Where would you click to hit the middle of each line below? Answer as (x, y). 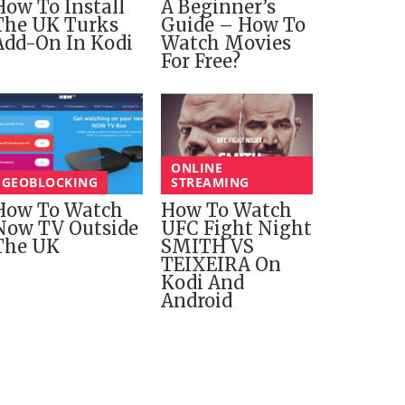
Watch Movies (226, 43)
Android (197, 300)
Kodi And (203, 282)
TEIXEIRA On (221, 264)
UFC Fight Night (237, 228)
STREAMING (210, 182)
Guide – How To (234, 25)
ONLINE (197, 167)
